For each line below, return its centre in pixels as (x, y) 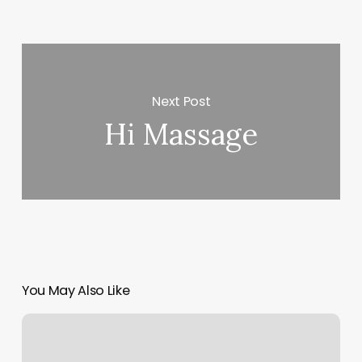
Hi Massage (181, 135)
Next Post (181, 101)
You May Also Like (76, 291)
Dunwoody (51, 342)
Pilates (39, 323)
